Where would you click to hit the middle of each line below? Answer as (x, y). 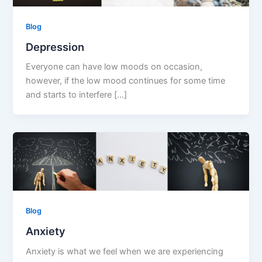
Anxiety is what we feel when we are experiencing (125, 251)
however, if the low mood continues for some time (126, 81)
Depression (55, 46)
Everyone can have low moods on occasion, (114, 67)
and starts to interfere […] (77, 95)
